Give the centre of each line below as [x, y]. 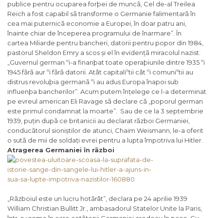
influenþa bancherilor [41, 92]
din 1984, [189, 43]
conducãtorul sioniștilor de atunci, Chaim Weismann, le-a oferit [105, 131]
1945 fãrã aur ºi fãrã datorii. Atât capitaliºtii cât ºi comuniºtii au [100, 72]
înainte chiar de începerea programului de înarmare [89, 33]
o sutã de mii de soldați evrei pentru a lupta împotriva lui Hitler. [105, 140]
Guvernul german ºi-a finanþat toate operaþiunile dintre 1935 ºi [107, 63]
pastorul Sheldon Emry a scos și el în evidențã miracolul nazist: [104, 53]
